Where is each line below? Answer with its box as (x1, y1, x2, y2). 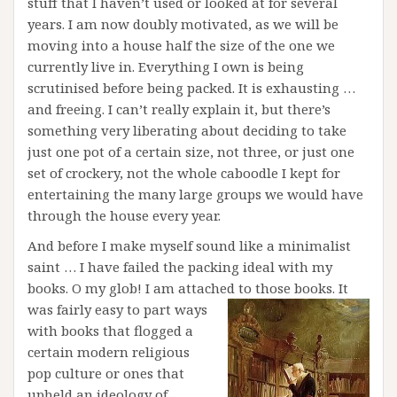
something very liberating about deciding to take (27, 121, 346, 139)
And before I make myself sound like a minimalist (27, 237, 351, 254)
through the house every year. (27, 206, 224, 224)
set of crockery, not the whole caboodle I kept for (27, 164, 340, 182)
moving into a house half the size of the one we (27, 36, 335, 54)
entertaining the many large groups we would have (27, 185, 363, 203)
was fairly (27, 300, 91, 318)
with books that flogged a (27, 322, 193, 339)
